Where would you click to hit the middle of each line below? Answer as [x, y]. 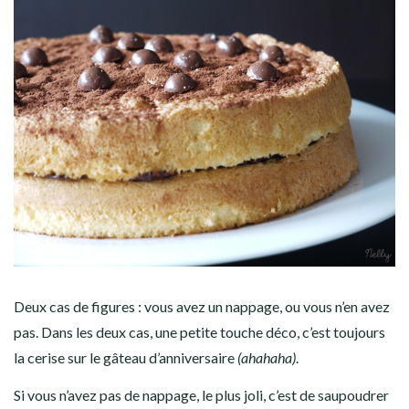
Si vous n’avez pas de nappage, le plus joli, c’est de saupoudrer [201, 394]
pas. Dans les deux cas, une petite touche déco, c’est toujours [199, 331]
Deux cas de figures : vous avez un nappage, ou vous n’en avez [202, 306]
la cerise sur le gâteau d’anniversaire [124, 357]
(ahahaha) [265, 357]
